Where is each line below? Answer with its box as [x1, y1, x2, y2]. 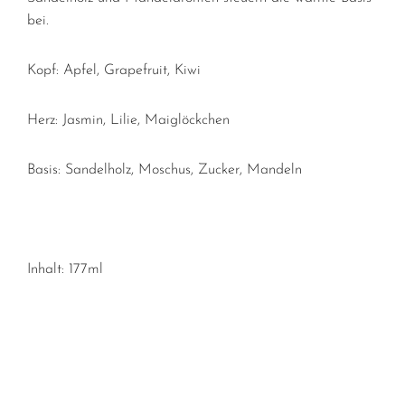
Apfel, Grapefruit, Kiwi [63, 63, 201, 79]
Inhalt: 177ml [27, 262, 103, 278]
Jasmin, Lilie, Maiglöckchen [62, 113, 230, 128]
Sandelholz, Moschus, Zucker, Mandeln [65, 163, 302, 178]
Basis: [27, 163, 65, 178]
